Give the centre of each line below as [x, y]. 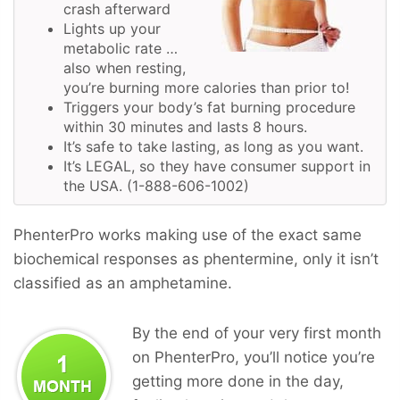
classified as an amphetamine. [123, 283]
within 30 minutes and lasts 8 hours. [185, 126]
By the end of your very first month [257, 333]
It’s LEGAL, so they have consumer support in [217, 166]
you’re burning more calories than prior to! [206, 87]
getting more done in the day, [238, 381]
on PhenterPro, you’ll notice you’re [254, 357]
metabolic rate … [121, 48]
